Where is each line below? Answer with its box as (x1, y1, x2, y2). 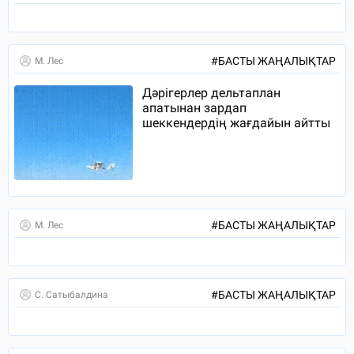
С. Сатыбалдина (35, 289, 108, 301)
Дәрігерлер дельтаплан (142, 85, 281, 101)
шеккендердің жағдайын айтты (142, 115, 330, 131)
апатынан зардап (142, 100, 247, 116)
